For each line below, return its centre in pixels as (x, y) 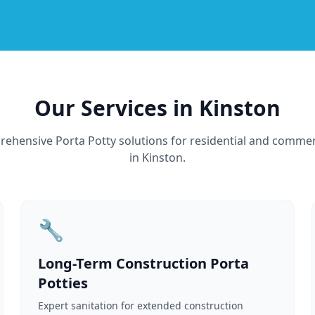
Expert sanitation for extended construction (141, 306)
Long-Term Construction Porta (144, 263)
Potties (63, 283)
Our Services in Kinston (157, 108)
